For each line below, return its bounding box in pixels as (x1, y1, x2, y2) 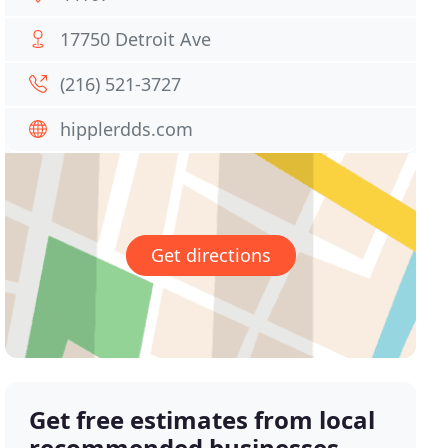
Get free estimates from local (29, 403, 376, 437)
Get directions (150, 243, 271, 268)
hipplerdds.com (60, 117, 194, 141)
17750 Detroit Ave (60, 27, 212, 51)
